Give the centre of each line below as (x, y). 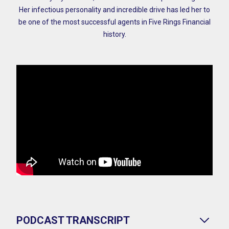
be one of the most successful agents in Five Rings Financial (114, 22)
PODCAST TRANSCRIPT (73, 220)
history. (114, 34)
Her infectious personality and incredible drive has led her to (114, 10)
